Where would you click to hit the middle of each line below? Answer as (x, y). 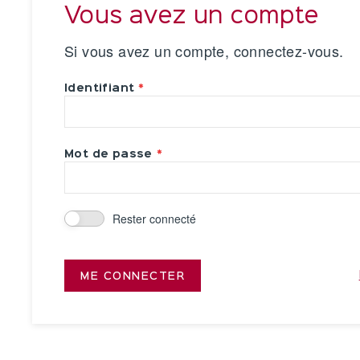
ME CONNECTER (133, 276)
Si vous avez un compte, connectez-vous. (204, 51)
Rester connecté (154, 219)
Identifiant (100, 88)
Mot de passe (108, 154)
